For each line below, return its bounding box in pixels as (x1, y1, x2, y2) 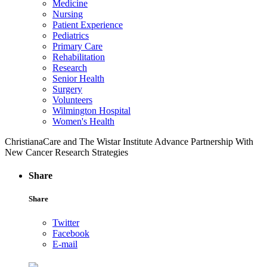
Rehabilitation (52, 52, 105, 62)
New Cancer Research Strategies (5, 147, 128, 157)
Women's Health (52, 116, 114, 126)
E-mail (52, 238, 77, 249)
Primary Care (52, 41, 103, 51)
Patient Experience (52, 20, 123, 30)
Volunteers (52, 95, 92, 105)
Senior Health (52, 73, 104, 83)
